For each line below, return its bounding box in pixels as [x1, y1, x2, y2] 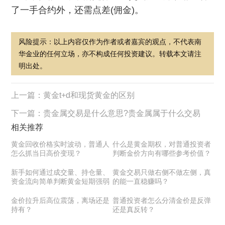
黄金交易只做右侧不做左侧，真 [112, 168, 211, 176]
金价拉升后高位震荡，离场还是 [11, 196, 110, 204]
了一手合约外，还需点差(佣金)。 [11, 5, 144, 15]
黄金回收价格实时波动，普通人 [11, 140, 110, 148]
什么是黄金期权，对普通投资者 [112, 140, 211, 148]
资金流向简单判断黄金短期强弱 [11, 177, 110, 185]
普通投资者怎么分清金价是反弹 [112, 196, 211, 204]
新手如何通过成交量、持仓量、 [11, 168, 110, 176]
